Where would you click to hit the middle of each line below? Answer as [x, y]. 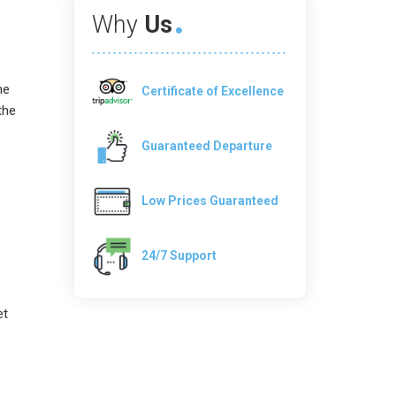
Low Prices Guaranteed [210, 200]
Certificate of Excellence [213, 91]
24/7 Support [179, 255]
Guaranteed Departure [207, 145]
